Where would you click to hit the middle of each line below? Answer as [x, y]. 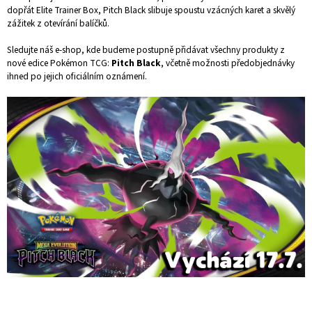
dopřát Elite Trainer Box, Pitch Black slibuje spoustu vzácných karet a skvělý [151, 10]
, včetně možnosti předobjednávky [228, 63]
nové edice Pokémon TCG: [59, 63]
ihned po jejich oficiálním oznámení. [77, 77]
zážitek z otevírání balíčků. [58, 24]
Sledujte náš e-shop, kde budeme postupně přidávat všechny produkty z [146, 50]
